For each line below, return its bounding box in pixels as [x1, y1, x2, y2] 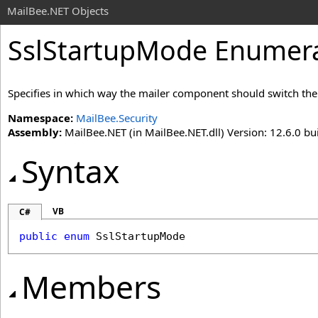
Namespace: [8, 111, 73, 125]
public [19, 230, 57, 243]
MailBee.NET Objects [7, 4, 109, 18]
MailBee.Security [76, 111, 158, 125]
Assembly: [8, 125, 62, 139]
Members [21, 265, 161, 308]
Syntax [21, 150, 119, 192]
